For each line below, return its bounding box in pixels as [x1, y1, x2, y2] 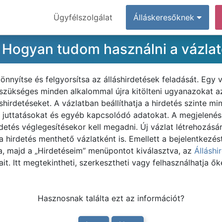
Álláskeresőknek [133, 12, 197, 22]
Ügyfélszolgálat [54, 12, 112, 22]
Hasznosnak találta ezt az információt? [38, 193, 184, 203]
